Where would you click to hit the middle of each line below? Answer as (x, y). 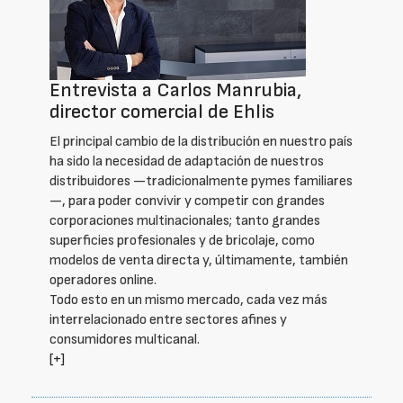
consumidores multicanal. (125, 340)
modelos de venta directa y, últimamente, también (199, 260)
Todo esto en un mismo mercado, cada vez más (188, 300)
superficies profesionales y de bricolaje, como (182, 241)
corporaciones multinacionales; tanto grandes (185, 221)
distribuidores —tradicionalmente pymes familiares (201, 181)
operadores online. (103, 280)
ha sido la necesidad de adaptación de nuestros (187, 161)
